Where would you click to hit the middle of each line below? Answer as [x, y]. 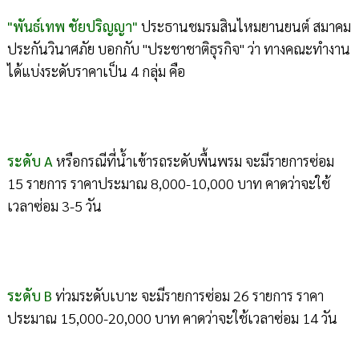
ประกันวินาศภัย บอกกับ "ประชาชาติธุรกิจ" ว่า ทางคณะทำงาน [178, 49]
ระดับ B [29, 296]
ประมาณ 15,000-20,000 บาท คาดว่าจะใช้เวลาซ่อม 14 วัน [172, 318]
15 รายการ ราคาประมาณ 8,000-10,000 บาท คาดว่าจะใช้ [168, 184]
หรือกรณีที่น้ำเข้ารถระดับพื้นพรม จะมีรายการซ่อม [193, 161]
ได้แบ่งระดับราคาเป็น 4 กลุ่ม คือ [96, 71]
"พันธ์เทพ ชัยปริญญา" [72, 26]
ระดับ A [30, 161]
